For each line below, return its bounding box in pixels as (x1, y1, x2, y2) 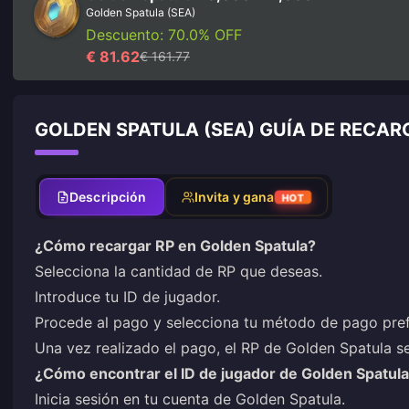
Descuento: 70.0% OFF (86, 26, 242, 44)
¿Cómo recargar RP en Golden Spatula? (35, 236, 316, 255)
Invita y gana (194, 189, 275, 204)
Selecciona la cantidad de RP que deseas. (35, 262, 322, 280)
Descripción (69, 189, 147, 204)
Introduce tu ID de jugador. (35, 288, 220, 306)
